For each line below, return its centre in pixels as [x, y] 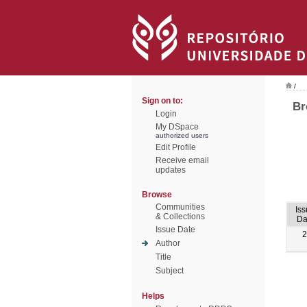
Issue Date [175, 230]
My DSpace [177, 127]
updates [171, 170]
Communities [180, 207]
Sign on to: [162, 101]
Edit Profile [176, 147]
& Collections [180, 217]
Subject [170, 271]
